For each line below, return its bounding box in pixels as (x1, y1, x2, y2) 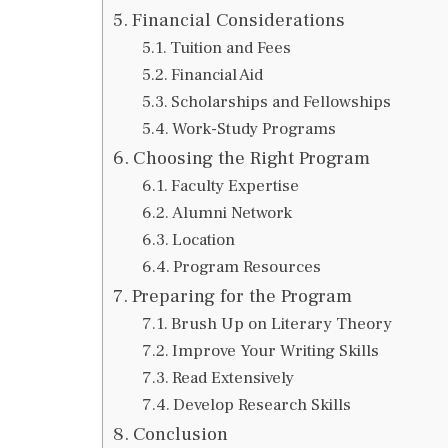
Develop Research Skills (172, 393, 351, 416)
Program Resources (172, 255, 321, 278)
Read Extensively (171, 366, 294, 389)
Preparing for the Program (131, 283, 352, 308)
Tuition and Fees (169, 36, 291, 59)
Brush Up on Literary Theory (170, 312, 392, 335)
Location (171, 228, 235, 251)
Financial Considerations (131, 7, 345, 32)
